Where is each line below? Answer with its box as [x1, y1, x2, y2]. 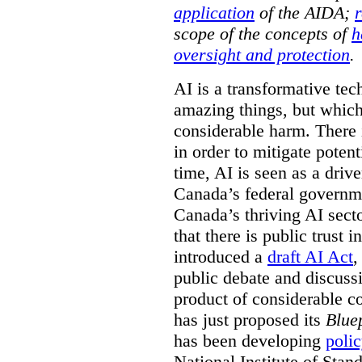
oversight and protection [174, 44, 350, 65]
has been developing [174, 330, 326, 351]
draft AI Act [267, 246, 353, 267]
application [174, 2, 255, 23]
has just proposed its [174, 309, 326, 330]
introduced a [174, 246, 267, 267]
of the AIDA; [255, 2, 355, 23]
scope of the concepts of [174, 23, 351, 44]
